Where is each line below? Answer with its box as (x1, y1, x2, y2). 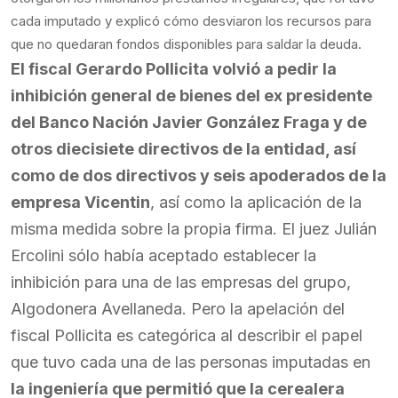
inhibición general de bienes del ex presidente (11, 86, 372, 105)
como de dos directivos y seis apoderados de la (11, 166, 386, 185)
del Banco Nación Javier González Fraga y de (11, 113, 367, 131)
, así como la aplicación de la (150, 193, 362, 211)
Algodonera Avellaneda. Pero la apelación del (11, 299, 345, 318)
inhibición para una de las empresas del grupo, (11, 273, 351, 291)
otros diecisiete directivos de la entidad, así (11, 139, 356, 158)
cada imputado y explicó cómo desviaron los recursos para (11, 12, 371, 29)
